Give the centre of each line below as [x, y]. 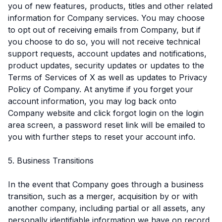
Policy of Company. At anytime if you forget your [101, 89]
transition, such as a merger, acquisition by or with [103, 196]
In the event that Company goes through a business [106, 184]
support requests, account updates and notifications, [107, 53]
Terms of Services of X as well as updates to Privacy [108, 77]
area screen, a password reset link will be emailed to [107, 125]
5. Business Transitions [51, 160]
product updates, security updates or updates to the [106, 65]
